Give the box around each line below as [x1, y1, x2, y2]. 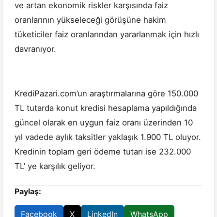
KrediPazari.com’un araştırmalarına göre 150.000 [15, 89, 198, 99]
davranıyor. [15, 44, 59, 54]
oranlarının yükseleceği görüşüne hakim [15, 15, 166, 25]
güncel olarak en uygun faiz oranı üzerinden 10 [15, 118, 193, 128]
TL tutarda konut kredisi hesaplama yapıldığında [15, 103, 197, 113]
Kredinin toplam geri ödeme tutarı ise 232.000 [15, 147, 191, 157]
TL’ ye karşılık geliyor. [15, 161, 95, 171]
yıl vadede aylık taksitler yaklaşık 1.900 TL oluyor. [15, 132, 201, 142]
